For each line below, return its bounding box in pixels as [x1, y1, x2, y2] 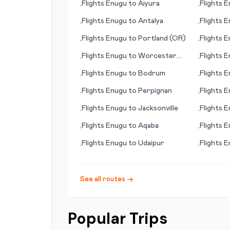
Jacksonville [138, 105, 178, 112]
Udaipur [138, 140, 164, 147]
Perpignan [138, 87, 172, 94]
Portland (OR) [138, 35, 186, 42]
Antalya [138, 17, 163, 25]
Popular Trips [68, 208, 167, 228]
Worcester [138, 52, 177, 60]
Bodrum [138, 70, 165, 77]
